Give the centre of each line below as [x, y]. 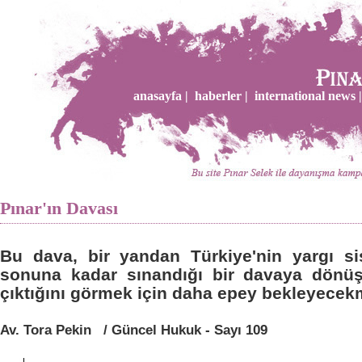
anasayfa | [160, 96]
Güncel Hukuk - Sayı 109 [189, 330]
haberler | [221, 96]
